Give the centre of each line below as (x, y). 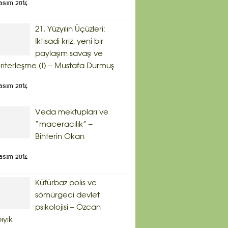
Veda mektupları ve (72, 112)
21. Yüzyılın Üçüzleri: (70, 30)
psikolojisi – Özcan (68, 208)
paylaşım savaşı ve (69, 54)
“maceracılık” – (64, 125)
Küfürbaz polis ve (66, 183)
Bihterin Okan (60, 137)
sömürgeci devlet (67, 195)
